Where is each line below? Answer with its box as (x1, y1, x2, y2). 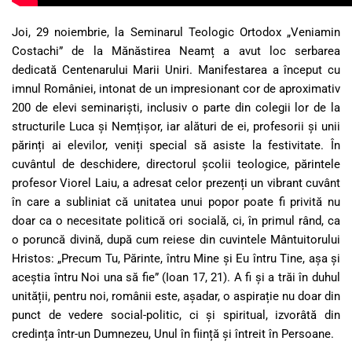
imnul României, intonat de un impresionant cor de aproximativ (12, 81, 340, 96)
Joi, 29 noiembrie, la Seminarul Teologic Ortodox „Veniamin (12, 24, 340, 39)
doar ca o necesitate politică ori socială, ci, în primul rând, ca (12, 213, 340, 228)
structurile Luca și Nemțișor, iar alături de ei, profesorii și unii (12, 119, 340, 134)
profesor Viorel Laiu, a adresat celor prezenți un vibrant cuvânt (12, 175, 340, 190)
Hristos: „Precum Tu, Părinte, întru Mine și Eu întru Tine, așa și (12, 251, 340, 266)
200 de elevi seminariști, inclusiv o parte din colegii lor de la (12, 100, 340, 115)
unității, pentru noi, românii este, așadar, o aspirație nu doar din (12, 288, 340, 303)
